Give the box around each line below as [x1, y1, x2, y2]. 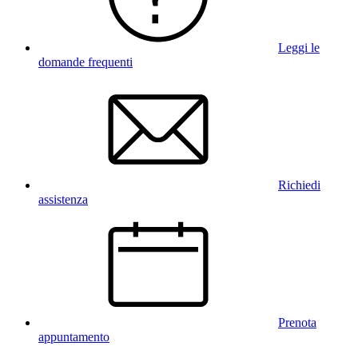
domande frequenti [38, 54, 133, 69]
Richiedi [278, 177, 320, 192]
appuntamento [38, 329, 109, 344]
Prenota [278, 315, 316, 329]
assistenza [38, 192, 88, 206]
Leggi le [278, 40, 320, 54]
